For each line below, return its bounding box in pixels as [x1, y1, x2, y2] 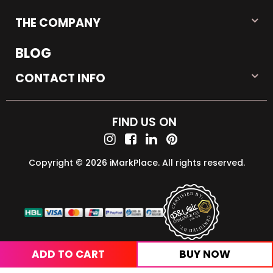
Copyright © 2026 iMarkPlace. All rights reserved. [28, 156, 245, 169]
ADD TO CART [32, 247, 105, 261]
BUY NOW [179, 247, 230, 261]
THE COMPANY [15, 15, 101, 32]
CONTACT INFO [15, 70, 105, 87]
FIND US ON [112, 113, 177, 130]
